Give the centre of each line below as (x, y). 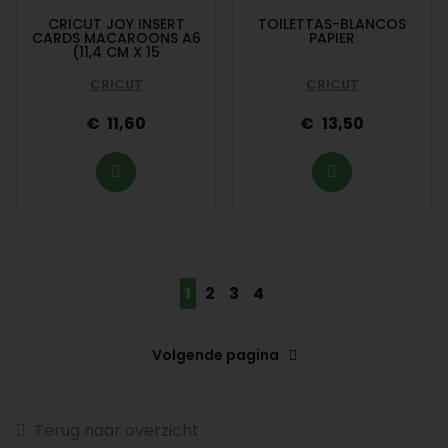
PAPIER (332, 37)
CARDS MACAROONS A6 (116, 37)
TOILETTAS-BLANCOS (332, 23)
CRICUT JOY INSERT (116, 23)
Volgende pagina (215, 354)
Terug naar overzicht (116, 430)
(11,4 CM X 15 (116, 51)
